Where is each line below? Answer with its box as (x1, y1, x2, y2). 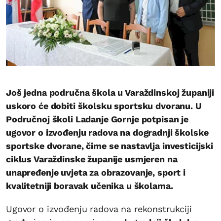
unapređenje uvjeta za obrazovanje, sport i (6, 167, 185, 178)
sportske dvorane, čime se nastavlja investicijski (6, 140, 213, 151)
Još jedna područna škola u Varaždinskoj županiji (6, 87, 215, 98)
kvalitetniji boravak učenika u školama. (6, 180, 173, 191)
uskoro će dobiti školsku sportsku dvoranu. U (6, 100, 202, 111)
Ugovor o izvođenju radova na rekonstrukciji (6, 203, 192, 214)
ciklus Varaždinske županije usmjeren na (6, 153, 178, 164)
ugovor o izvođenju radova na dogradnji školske (6, 127, 209, 138)
